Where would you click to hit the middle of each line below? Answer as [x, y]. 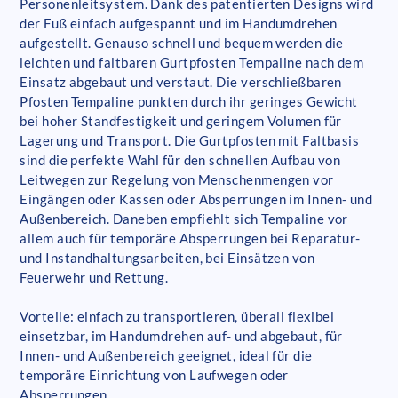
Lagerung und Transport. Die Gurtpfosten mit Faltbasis [190, 141]
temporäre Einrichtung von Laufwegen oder [154, 375]
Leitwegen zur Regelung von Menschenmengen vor [177, 180]
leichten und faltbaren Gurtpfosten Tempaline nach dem [192, 63]
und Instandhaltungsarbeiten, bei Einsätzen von [167, 258]
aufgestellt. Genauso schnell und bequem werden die [182, 43]
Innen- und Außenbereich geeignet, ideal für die [166, 356]
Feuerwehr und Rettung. [94, 278]
